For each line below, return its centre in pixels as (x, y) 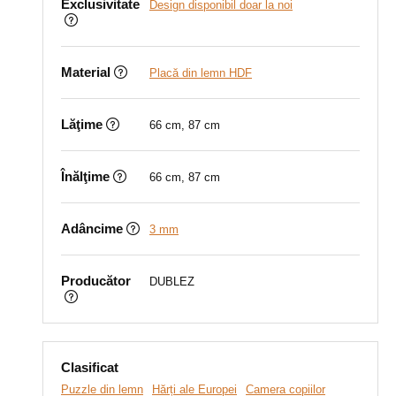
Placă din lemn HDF (201, 73)
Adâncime (92, 228)
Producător (96, 281)
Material (86, 72)
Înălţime (85, 176)
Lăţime (82, 124)
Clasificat (90, 367)
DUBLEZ (172, 282)
